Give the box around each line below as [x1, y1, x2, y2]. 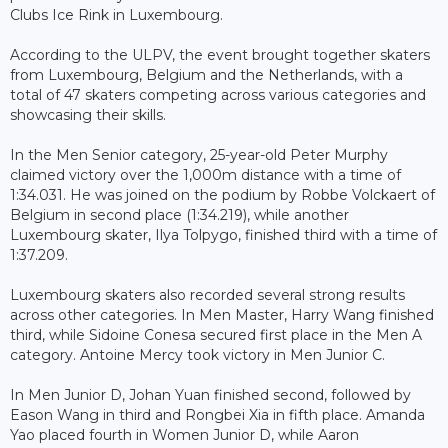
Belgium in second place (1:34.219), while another [10, 206, 349, 225]
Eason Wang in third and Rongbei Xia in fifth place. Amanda [10, 406, 425, 425]
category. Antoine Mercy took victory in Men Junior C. [10, 346, 385, 365]
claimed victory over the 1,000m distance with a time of [10, 166, 401, 185]
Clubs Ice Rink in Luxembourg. [10, 6, 223, 25]
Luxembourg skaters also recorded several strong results [10, 286, 405, 305]
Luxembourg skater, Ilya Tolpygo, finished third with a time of [10, 226, 437, 245]
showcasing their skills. [10, 106, 166, 125]
